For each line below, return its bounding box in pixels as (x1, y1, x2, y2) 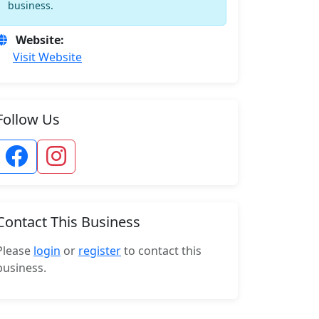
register (78, 243, 121, 258)
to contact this (121, 243, 202, 258)
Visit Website (13, 49, 82, 65)
